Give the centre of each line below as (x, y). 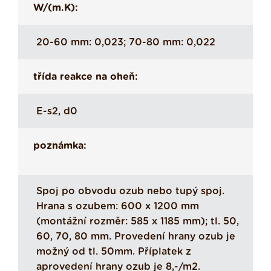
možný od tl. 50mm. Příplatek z (114, 252)
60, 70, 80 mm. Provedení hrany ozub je (136, 237)
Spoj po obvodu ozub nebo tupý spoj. (130, 191)
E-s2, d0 (57, 112)
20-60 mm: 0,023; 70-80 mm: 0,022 (126, 43)
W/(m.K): (56, 8)
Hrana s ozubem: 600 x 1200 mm (118, 207)
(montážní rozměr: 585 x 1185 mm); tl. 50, (138, 222)
